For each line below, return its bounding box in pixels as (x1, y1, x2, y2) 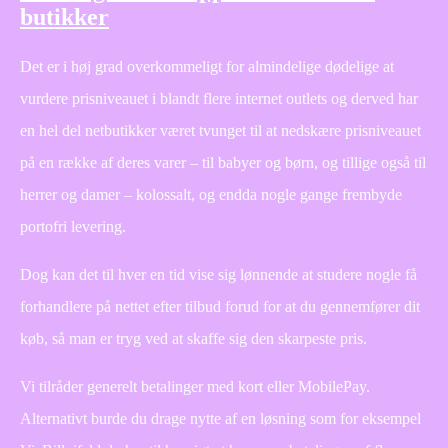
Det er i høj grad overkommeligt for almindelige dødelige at (20, 57, 394, 75)
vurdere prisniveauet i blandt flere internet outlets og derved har (20, 89, 418, 107)
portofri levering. (20, 217, 126, 235)
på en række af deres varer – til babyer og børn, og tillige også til (20, 153, 426, 171)
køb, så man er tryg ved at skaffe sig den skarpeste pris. (20, 329, 367, 347)
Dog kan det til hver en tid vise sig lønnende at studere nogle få (20, 265, 417, 283)
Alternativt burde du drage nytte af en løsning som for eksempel (20, 409, 421, 427)
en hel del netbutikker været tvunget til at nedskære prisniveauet (20, 121, 421, 139)
